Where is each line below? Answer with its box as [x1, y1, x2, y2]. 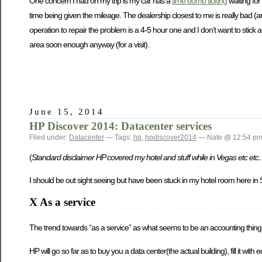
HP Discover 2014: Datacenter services [29, 120, 212, 133]
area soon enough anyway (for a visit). [29, 39, 149, 49]
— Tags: [104, 133, 133, 142]
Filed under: [29, 133, 69, 142]
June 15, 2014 [29, 106, 105, 117]
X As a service [29, 196, 95, 209]
